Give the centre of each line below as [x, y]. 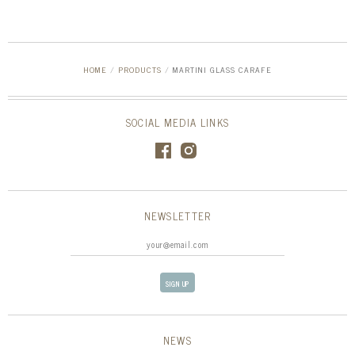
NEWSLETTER [177, 216]
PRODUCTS [139, 69]
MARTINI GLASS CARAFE [223, 69]
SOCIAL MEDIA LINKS [177, 123]
